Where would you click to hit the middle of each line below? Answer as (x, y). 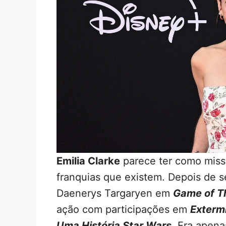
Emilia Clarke (88, 161)
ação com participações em (123, 209)
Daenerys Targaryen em (115, 193)
